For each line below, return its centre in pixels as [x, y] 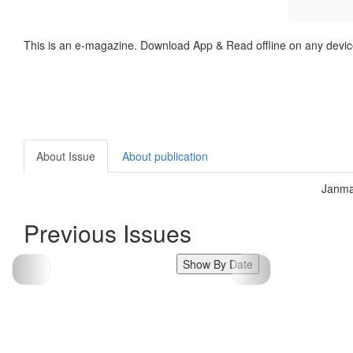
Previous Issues [108, 232]
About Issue [66, 156]
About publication [165, 156]
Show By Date [217, 264]
